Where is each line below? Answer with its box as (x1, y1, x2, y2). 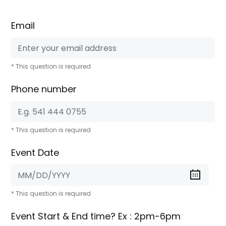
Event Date (11, 146, 60, 159)
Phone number (11, 83, 77, 95)
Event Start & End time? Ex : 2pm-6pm (11, 210, 181, 222)
